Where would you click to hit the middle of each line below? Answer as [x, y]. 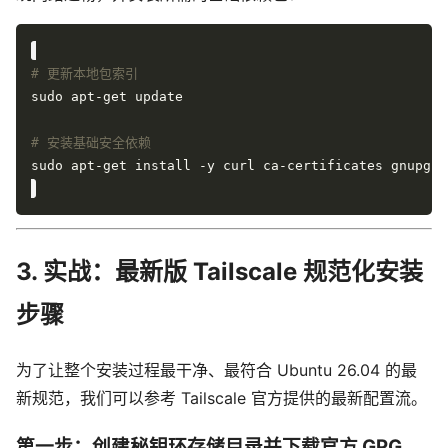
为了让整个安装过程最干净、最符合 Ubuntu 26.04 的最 [216, 369]
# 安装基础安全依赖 [91, 142]
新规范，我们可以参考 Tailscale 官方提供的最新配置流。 [221, 397]
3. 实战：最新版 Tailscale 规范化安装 [219, 271]
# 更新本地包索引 [84, 73]
